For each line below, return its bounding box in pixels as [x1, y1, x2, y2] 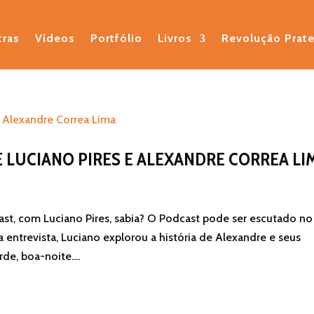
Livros [157, 32, 192, 45]
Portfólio [90, 32, 142, 45]
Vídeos [34, 32, 75, 45]
